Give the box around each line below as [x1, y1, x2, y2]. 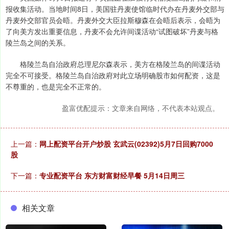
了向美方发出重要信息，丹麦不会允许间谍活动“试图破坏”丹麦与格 [6, 26, 218, 37]
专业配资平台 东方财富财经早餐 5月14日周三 [39, 170, 185, 181]
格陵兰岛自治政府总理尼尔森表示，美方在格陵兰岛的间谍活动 [6, 59, 220, 70]
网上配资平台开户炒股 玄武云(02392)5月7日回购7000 [39, 139, 213, 149]
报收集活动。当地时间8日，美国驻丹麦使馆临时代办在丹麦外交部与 [6, 4, 224, 14]
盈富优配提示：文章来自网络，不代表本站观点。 [62, 103, 219, 113]
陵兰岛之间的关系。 [6, 37, 70, 48]
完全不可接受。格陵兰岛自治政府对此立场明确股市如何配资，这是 [6, 70, 220, 81]
